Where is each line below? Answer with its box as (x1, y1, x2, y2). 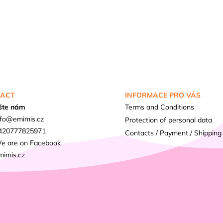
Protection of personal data (125, 115, 213, 125)
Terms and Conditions (125, 103, 195, 112)
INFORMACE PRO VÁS (125, 91, 201, 100)
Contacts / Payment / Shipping (125, 128, 222, 138)
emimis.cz (12, 114, 44, 124)
